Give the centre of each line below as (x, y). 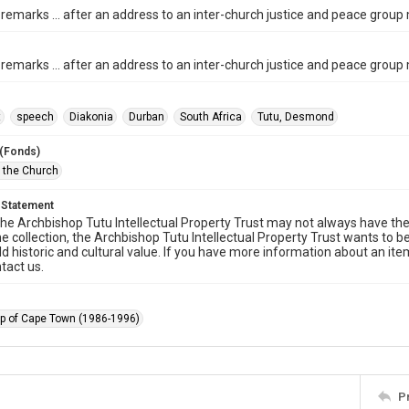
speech (35, 117)
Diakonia (91, 117)
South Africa (211, 117)
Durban (147, 117)
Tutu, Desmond (296, 117)
